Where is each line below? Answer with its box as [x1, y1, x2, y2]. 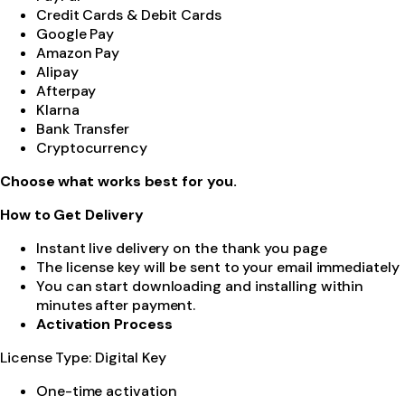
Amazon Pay [36, 42, 120, 62]
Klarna [36, 99, 80, 119]
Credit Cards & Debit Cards [36, 5, 221, 24]
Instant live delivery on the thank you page [36, 238, 327, 258]
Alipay [36, 61, 79, 81]
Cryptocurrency [36, 137, 147, 157]
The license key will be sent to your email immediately [36, 257, 400, 277]
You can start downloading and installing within [36, 276, 364, 296]
